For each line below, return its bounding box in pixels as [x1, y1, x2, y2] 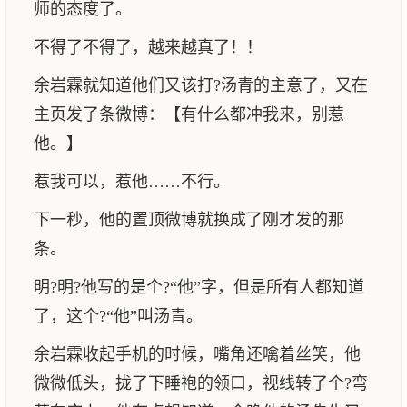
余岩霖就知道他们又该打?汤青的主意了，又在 [34, 76, 368, 94]
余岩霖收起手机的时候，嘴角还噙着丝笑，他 [34, 345, 361, 363]
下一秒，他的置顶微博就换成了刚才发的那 [34, 211, 344, 229]
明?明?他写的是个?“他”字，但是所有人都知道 [34, 278, 364, 296]
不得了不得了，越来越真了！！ [34, 38, 263, 56]
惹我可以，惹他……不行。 [34, 173, 230, 191]
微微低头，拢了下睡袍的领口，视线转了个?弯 [34, 374, 368, 392]
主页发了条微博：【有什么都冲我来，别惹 [34, 105, 344, 124]
